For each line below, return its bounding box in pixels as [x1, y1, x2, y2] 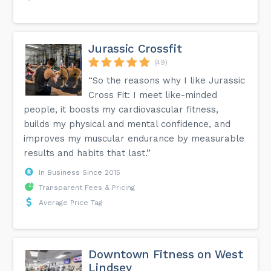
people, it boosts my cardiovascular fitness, [24, 103, 219, 115]
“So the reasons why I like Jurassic [88, 74, 246, 86]
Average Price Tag [39, 198, 103, 207]
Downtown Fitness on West [88, 247, 243, 261]
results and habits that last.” [24, 147, 151, 158]
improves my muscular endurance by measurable [24, 132, 245, 144]
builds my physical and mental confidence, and [24, 118, 231, 129]
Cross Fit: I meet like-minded [88, 89, 218, 100]
